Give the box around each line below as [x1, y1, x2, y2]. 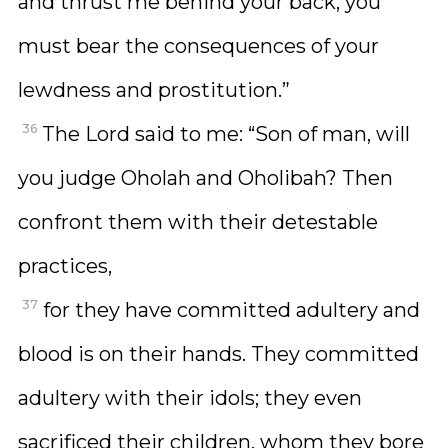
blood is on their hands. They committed [18, 342, 419, 366]
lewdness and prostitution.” [18, 78, 290, 102]
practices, [18, 254, 112, 278]
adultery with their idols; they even [18, 386, 362, 410]
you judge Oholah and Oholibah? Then [18, 166, 393, 190]
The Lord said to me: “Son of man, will [42, 122, 410, 146]
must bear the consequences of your [18, 34, 379, 58]
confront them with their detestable [18, 210, 378, 234]
